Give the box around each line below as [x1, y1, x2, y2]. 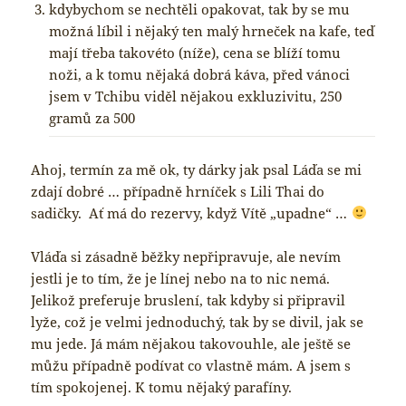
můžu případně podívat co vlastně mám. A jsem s [31, 355, 352, 374]
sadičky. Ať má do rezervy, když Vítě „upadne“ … [31, 203, 352, 222]
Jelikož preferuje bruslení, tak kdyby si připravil [31, 290, 346, 309]
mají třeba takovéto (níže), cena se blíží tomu [49, 43, 342, 63]
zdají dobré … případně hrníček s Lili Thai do [31, 181, 325, 200]
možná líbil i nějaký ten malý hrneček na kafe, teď [49, 22, 375, 41]
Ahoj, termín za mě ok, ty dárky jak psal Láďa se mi [31, 159, 362, 179]
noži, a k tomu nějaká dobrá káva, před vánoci [49, 65, 351, 84]
